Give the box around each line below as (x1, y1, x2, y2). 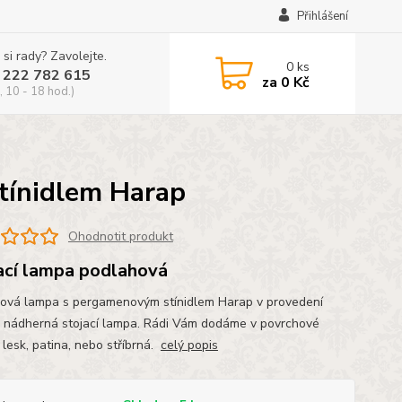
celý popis (160, 336, 218, 354)
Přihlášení (296, 8, 348, 24)
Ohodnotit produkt (67, 227, 173, 245)
